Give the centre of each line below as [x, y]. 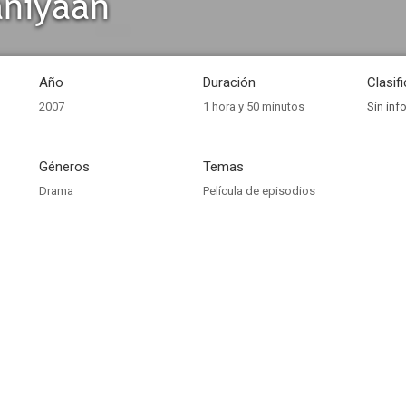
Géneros [64, 167]
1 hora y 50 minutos [254, 106]
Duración [229, 82]
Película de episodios [259, 191]
